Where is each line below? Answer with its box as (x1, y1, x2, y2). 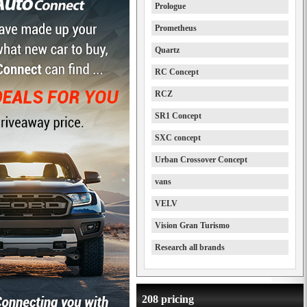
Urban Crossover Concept (155, 155, 247, 164)
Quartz (155, 45, 180, 55)
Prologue (155, 1, 186, 11)
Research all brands (155, 243, 225, 252)
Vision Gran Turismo (155, 221, 230, 230)
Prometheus (155, 23, 197, 33)
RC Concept (155, 67, 199, 77)
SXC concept (155, 133, 201, 143)
